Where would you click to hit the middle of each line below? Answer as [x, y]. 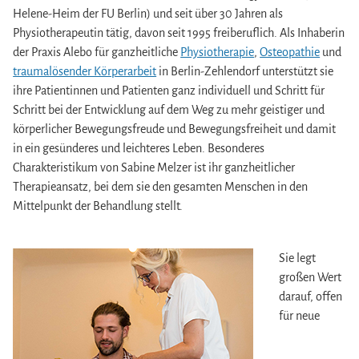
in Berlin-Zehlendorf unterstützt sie [245, 72]
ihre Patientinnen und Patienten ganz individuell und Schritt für [169, 91]
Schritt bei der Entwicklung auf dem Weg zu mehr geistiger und [169, 110]
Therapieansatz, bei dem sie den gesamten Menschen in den [161, 187]
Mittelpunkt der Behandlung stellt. [98, 206]
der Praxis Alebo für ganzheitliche [97, 52]
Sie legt [298, 258]
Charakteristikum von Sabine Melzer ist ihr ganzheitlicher [154, 168]
